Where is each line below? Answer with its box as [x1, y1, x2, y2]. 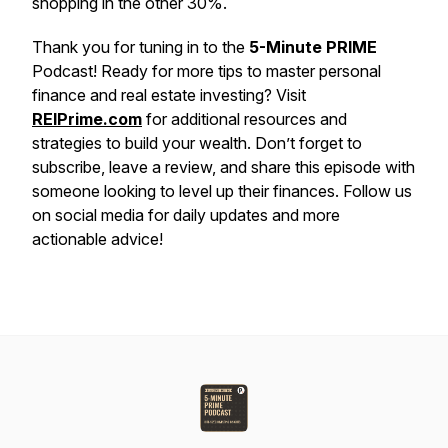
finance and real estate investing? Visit [32, 85, 306, 105]
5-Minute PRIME [249, 37, 377, 57]
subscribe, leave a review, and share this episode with [32, 157, 415, 177]
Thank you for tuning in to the [32, 37, 249, 57]
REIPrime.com [32, 109, 142, 129]
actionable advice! [32, 229, 163, 249]
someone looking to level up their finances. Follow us [32, 181, 412, 201]
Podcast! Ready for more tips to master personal [32, 61, 381, 81]
